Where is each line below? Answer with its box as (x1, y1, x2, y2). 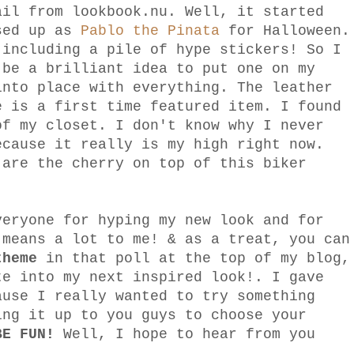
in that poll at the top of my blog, (37, 250, 350, 267)
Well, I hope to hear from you (55, 326, 315, 343)
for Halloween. (220, 23, 350, 40)
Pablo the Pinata (81, 23, 220, 40)
